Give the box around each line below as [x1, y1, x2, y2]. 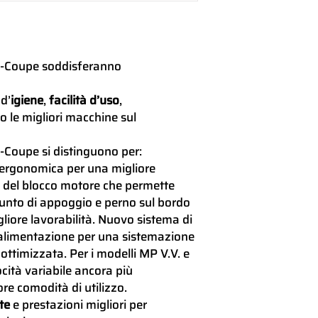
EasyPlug [231, 217, 273, 234]
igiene [11, 90, 43, 109]
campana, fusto [231, 23, 300, 40]
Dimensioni [231, 247, 283, 263]
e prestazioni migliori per [13, 295, 147, 314]
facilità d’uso [49, 90, 119, 109]
